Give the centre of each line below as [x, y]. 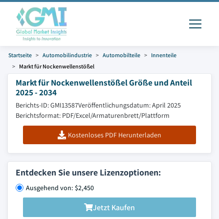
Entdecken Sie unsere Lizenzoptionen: [88, 172]
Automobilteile [121, 55]
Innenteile [164, 55]
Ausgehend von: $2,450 [60, 188]
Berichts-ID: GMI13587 [47, 105]
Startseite [20, 55]
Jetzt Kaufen [114, 207]
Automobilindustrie [67, 55]
